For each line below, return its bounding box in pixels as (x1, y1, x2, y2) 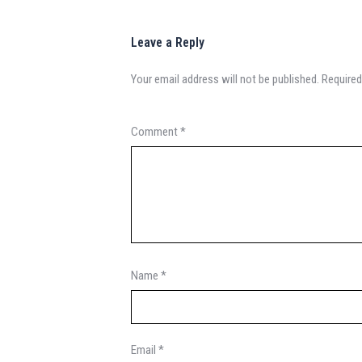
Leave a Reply (131, 35, 204, 50)
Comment (131, 124, 180, 139)
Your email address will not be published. (131, 72, 319, 86)
